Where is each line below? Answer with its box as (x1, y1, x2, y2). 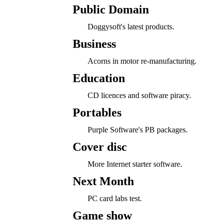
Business (72, 37, 116, 50)
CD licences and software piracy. (87, 91, 191, 100)
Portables (72, 106, 121, 119)
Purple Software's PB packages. (87, 125, 188, 134)
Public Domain (72, 3, 149, 16)
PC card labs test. (87, 194, 142, 203)
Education (72, 72, 125, 85)
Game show (72, 209, 132, 222)
